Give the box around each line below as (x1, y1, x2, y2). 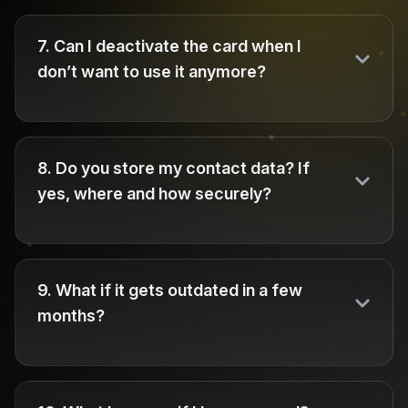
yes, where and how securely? (37, 184, 271, 203)
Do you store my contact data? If (56, 158, 310, 178)
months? (37, 306, 105, 325)
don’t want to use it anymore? (37, 62, 266, 81)
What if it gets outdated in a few (56, 280, 302, 300)
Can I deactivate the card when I (54, 36, 301, 56)
